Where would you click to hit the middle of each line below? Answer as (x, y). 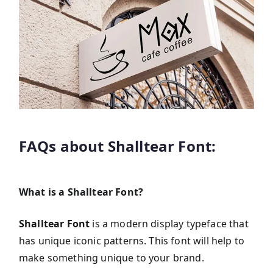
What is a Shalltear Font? (81, 192)
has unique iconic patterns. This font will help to (132, 241)
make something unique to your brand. (112, 258)
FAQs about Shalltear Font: (118, 146)
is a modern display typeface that (169, 224)
